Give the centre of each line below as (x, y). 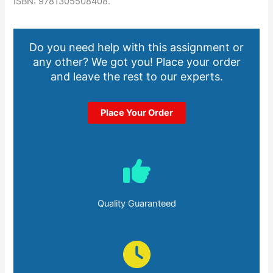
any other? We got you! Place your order (136, 62)
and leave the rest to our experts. (136, 77)
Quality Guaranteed (136, 204)
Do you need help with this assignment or (136, 48)
